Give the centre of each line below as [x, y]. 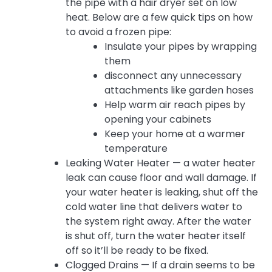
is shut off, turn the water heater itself [156, 236]
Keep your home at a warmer [175, 134]
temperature [136, 149]
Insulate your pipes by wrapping [181, 47]
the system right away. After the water [158, 222]
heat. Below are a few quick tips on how [159, 18]
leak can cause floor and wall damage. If [161, 178]
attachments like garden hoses [179, 90]
